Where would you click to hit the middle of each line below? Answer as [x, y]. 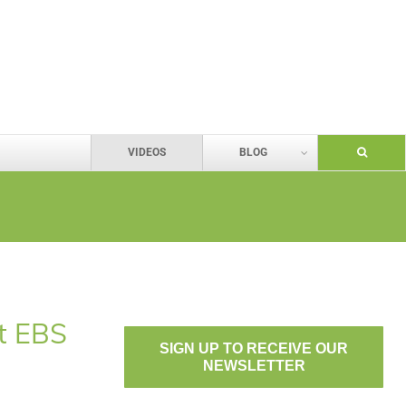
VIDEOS [147, 153]
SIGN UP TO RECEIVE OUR [254, 348]
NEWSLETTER [254, 366]
